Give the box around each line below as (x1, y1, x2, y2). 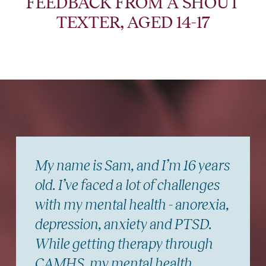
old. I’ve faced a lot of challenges (34, 177, 220, 194)
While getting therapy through (34, 236, 213, 252)
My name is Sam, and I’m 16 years (34, 157, 230, 174)
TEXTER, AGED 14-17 (56, 13, 210, 32)
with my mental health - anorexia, (34, 197, 229, 213)
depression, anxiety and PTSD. (34, 216, 212, 233)
